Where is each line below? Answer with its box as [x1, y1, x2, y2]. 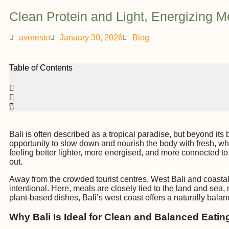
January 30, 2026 [60, 33, 123, 42]
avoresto [19, 33, 50, 42]
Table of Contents [9, 63, 73, 73]
